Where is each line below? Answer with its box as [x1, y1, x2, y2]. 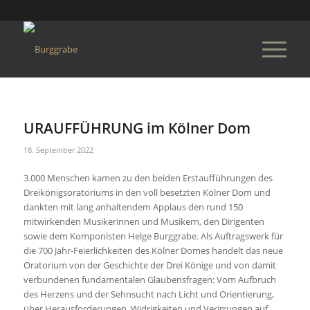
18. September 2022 [23, 145, 93, 155]
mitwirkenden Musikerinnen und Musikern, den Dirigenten [23, 215, 264, 228]
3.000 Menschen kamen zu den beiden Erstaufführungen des [23, 172, 273, 185]
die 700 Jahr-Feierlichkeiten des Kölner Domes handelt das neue [23, 244, 283, 257]
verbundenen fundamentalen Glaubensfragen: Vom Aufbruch [23, 273, 276, 286]
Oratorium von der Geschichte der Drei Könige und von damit [23, 259, 276, 272]
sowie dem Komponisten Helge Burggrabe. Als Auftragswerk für [23, 230, 283, 243]
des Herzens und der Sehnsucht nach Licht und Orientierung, [23, 288, 274, 301]
